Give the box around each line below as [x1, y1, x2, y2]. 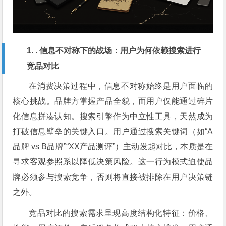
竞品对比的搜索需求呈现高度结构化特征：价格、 [29, 208, 213, 217]
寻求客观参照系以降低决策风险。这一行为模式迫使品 [13, 157, 213, 166]
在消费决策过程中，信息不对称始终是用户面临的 [29, 81, 213, 90]
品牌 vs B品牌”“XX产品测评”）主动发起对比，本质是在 [13, 142, 213, 151]
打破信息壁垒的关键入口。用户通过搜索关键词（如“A [13, 127, 213, 136]
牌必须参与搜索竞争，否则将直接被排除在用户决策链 [13, 172, 213, 181]
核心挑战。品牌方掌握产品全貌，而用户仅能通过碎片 [13, 96, 213, 105]
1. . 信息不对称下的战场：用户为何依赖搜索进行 [27, 46, 201, 55]
